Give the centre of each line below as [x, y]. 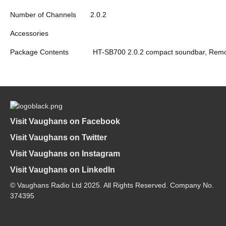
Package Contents [39, 52]
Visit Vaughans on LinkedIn [63, 169]
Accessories [29, 33]
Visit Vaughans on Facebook [65, 121]
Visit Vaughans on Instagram [65, 153]
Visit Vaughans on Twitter [59, 137]
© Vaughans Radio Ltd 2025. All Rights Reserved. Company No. [112, 185]
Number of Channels [43, 14]
